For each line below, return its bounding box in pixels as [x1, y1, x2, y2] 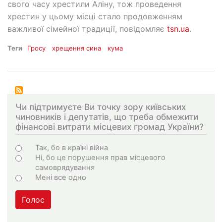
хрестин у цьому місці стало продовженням [7, 11, 182, 22]
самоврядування [35, 163, 95, 172]
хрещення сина [52, 44, 102, 53]
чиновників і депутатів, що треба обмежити [15, 111, 198, 122]
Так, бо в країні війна [35, 143, 108, 153]
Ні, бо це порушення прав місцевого [35, 153, 166, 163]
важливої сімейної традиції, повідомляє [7, 24, 167, 34]
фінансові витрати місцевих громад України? [15, 121, 204, 132]
